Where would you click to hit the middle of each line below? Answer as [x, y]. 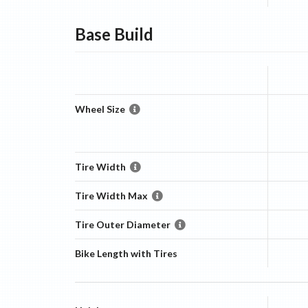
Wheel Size [100, 109]
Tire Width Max [111, 196]
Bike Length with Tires [126, 253]
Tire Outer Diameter [122, 224]
